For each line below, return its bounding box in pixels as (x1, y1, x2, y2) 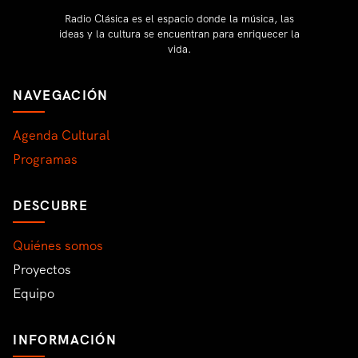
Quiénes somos (13, 237, 104, 254)
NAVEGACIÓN (13, 86, 109, 104)
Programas (13, 150, 78, 168)
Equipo (13, 284, 55, 302)
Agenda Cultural (13, 126, 110, 144)
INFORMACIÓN (13, 331, 117, 348)
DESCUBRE (13, 197, 88, 214)
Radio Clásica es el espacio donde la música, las (64, 11, 294, 26)
